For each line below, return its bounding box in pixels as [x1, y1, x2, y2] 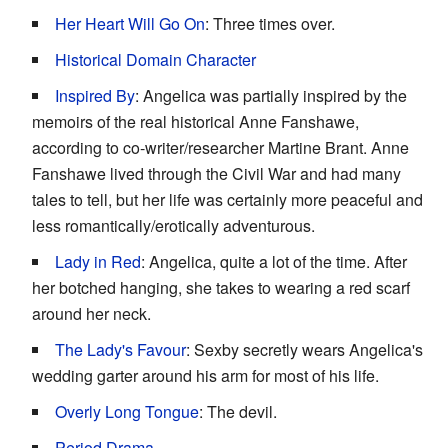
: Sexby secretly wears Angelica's [186, 338, 423, 362]
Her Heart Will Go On [55, 12, 205, 36]
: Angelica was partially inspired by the [135, 84, 407, 108]
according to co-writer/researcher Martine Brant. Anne [32, 136, 409, 160]
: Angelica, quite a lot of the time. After [141, 250, 407, 274]
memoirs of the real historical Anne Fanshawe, [32, 110, 359, 134]
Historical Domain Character [55, 48, 256, 72]
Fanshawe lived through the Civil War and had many [32, 162, 401, 186]
